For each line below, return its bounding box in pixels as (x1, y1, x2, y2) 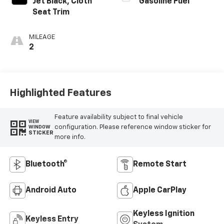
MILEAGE (28, 33, 55, 40)
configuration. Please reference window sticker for (54, 123, 211, 130)
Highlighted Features (9, 88, 111, 98)
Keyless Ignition (133, 209, 194, 218)
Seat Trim (32, 8, 69, 16)
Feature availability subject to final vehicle (54, 113, 183, 120)
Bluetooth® (25, 160, 67, 168)
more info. (54, 133, 85, 140)
